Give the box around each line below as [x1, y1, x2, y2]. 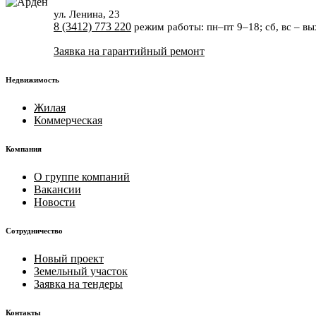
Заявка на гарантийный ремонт [54, 45, 205, 57]
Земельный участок [34, 265, 128, 277]
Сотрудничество [6, 226, 63, 235]
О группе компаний [34, 170, 130, 183]
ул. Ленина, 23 [54, 8, 120, 20]
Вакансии [34, 183, 81, 195]
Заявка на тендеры [34, 277, 123, 290]
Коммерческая [34, 114, 102, 126]
